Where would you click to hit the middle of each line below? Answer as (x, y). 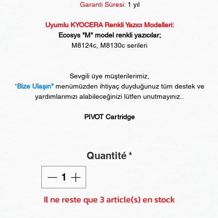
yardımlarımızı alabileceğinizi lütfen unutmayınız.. (109, 96)
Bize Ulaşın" (35, 86)
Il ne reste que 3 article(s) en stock (109, 199)
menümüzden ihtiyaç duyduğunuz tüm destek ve (129, 86)
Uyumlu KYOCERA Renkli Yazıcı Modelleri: (109, 25)
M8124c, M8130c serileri (109, 45)
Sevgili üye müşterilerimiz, (109, 76)
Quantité (107, 156)
